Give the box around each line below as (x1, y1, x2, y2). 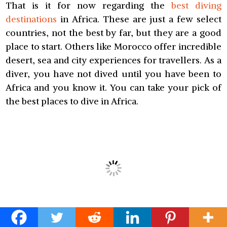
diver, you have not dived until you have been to (6, 68, 221, 80)
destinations (6, 13, 57, 25)
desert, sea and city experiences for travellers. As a (6, 54, 221, 66)
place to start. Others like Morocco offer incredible (6, 41, 221, 53)
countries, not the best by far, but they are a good (6, 27, 221, 39)
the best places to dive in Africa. (6, 95, 139, 107)
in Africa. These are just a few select (57, 13, 221, 25)
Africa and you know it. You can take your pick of (6, 82, 221, 94)
